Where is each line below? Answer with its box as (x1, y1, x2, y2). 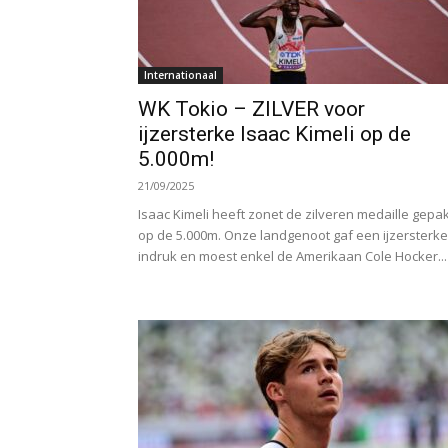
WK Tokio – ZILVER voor (138, 97, 365, 121)
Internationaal (144, 68, 217, 82)
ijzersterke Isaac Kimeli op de (138, 122, 411, 146)
